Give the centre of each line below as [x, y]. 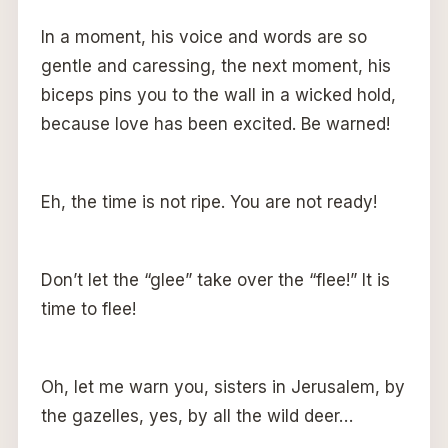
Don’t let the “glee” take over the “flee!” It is [215, 279]
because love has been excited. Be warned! [215, 123]
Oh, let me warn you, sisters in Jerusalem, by [222, 386]
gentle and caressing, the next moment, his [215, 65]
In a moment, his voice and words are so [203, 36]
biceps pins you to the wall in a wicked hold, [218, 94]
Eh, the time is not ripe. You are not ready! [208, 201]
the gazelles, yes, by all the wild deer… [196, 415]
